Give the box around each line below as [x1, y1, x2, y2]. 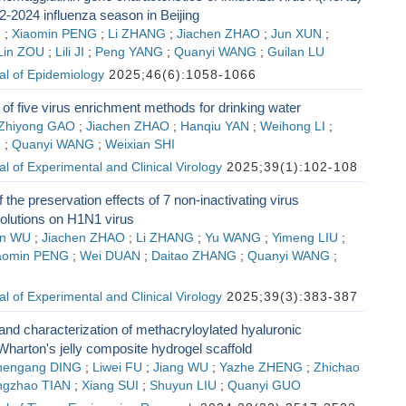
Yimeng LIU [271, 231, 338, 245]
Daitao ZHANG [150, 249, 237, 263]
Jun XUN [270, 27, 322, 41]
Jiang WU [152, 361, 208, 374]
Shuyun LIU [149, 379, 217, 392]
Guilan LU [266, 45, 324, 59]
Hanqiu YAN [179, 120, 249, 133]
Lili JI [54, 45, 84, 59]
